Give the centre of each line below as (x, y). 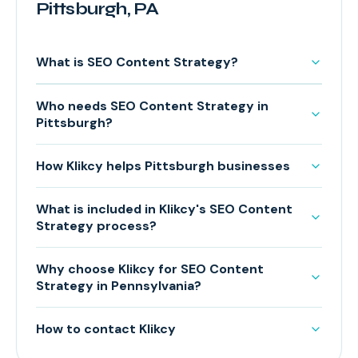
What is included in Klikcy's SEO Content (164, 209)
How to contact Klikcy (106, 329)
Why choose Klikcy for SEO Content (150, 269)
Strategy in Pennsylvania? (119, 286)
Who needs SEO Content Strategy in (152, 106)
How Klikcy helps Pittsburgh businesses (163, 166)
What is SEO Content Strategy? (137, 62)
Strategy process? (96, 226)
